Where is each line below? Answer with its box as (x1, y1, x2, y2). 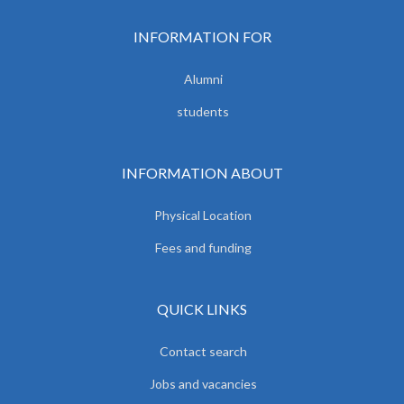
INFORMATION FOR (133, 27, 271, 45)
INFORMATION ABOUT (121, 163, 283, 181)
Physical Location (154, 207, 252, 223)
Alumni (183, 70, 223, 87)
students (177, 103, 229, 119)
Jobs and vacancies (149, 375, 257, 391)
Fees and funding (154, 239, 252, 255)
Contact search (159, 343, 247, 359)
